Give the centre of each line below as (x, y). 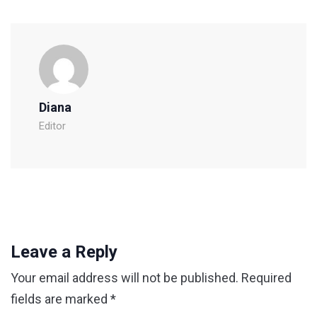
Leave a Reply (64, 252)
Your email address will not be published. (125, 278)
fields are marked (60, 299)
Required (266, 278)
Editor (52, 126)
